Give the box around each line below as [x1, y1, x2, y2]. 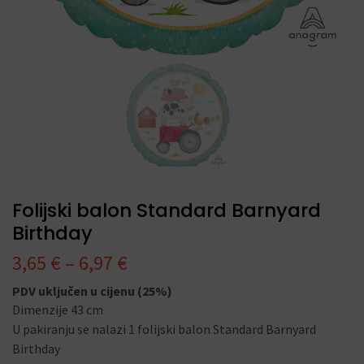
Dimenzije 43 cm [12, 301, 103, 318]
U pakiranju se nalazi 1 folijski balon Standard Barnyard [12, 321, 316, 337]
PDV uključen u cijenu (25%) [12, 283, 172, 299]
